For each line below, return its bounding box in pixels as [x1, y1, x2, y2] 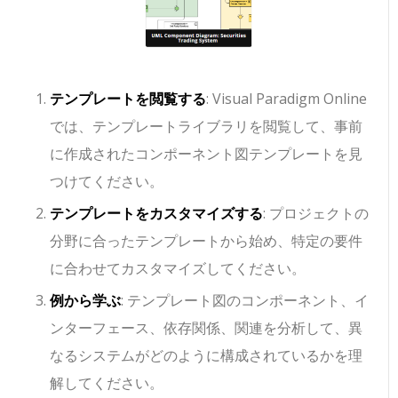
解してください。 [50, 372, 164, 393]
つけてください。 [50, 171, 164, 191]
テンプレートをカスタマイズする [50, 203, 264, 223]
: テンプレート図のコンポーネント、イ [121, 290, 370, 310]
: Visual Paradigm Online [206, 88, 368, 108]
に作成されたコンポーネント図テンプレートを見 [50, 143, 363, 163]
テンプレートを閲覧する [50, 88, 207, 108]
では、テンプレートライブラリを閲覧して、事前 [50, 115, 363, 136]
